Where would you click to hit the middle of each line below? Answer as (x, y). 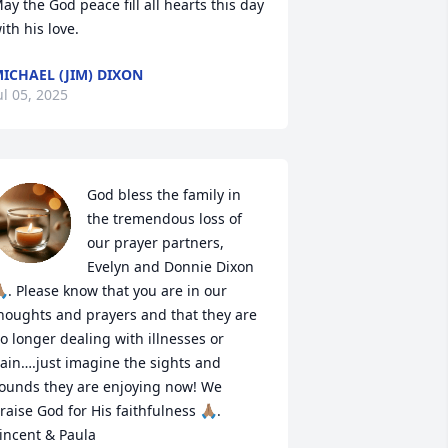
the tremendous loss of (164, 218)
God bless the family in (163, 194)
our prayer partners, (155, 242)
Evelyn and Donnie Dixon (170, 266)
